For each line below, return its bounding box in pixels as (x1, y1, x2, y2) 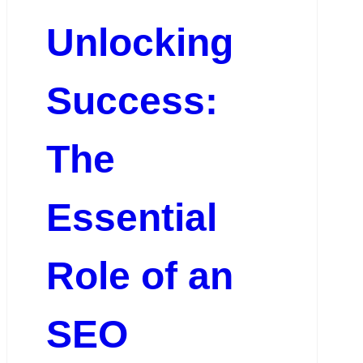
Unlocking (45, 21, 233, 65)
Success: (45, 79, 218, 123)
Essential (45, 196, 217, 240)
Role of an (45, 254, 233, 298)
